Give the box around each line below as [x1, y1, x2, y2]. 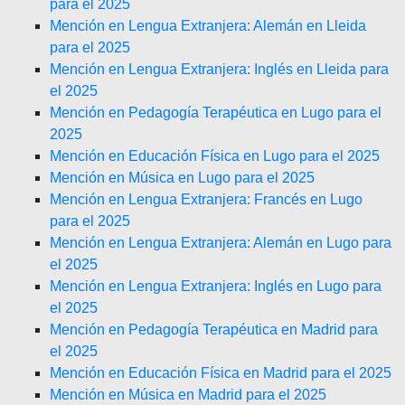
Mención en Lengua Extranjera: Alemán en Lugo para [50, 235, 391, 250]
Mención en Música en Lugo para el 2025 [50, 170, 315, 185]
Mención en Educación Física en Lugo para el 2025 [50, 148, 380, 164]
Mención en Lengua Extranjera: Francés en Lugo [50, 192, 363, 207]
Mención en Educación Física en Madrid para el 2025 [50, 365, 391, 381]
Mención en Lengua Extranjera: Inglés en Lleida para [50, 61, 389, 77]
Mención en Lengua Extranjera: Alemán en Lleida [50, 18, 366, 33]
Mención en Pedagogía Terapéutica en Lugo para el [50, 105, 381, 120]
